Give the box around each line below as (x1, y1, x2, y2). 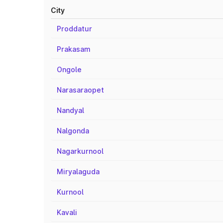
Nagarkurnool (57, 147, 104, 155)
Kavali (57, 208, 77, 217)
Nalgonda (57, 126, 89, 135)
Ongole (57, 65, 82, 74)
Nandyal (57, 106, 84, 114)
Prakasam (57, 45, 91, 53)
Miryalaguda (57, 167, 100, 176)
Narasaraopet (57, 86, 104, 94)
